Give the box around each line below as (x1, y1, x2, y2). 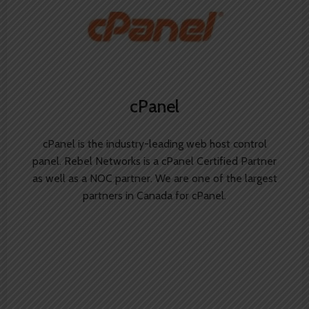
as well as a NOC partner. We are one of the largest (32, 171, 277, 185)
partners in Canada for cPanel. (83, 188, 226, 202)
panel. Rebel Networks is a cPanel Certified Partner (32, 154, 277, 168)
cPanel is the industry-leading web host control (42, 137, 267, 150)
